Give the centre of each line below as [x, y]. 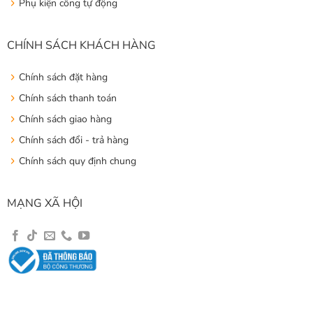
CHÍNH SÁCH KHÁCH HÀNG [81, 45]
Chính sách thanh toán [67, 99]
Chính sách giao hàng [65, 119]
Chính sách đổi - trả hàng [73, 140]
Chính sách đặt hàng [63, 78]
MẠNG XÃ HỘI [44, 204]
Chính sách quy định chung [77, 161]
